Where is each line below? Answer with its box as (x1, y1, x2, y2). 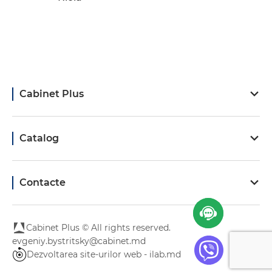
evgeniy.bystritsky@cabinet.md (12, 236, 146, 247)
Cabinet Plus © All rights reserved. (26, 222, 171, 234)
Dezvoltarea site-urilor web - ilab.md (27, 248, 181, 260)
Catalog (19, 132, 59, 144)
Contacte (19, 177, 66, 189)
